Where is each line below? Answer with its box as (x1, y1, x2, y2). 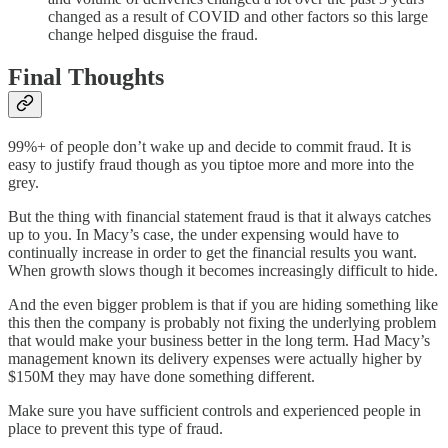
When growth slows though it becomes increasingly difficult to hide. (8, 261, 438, 279)
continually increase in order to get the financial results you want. (8, 243, 417, 261)
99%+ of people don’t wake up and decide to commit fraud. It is (8, 137, 411, 155)
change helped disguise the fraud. (48, 26, 258, 44)
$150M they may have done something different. (8, 367, 315, 385)
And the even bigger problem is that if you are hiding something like (8, 295, 438, 313)
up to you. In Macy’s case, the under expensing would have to (8, 225, 399, 243)
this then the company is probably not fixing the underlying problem (8, 313, 436, 331)
